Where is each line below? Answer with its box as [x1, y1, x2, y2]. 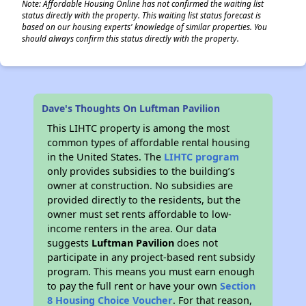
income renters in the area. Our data [47, 222, 217, 235]
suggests [47, 236, 92, 249]
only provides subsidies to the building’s [47, 165, 236, 178]
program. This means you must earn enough [47, 265, 255, 278]
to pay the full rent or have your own [47, 279, 221, 292]
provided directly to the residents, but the [47, 193, 241, 206]
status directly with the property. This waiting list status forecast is [22, 10, 261, 20]
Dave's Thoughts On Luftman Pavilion [42, 102, 221, 115]
